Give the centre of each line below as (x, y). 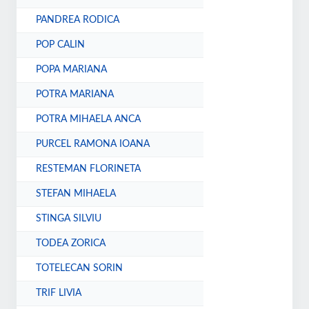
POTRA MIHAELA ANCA (89, 119)
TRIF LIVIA (59, 293)
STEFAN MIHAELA (76, 194)
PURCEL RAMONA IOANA (93, 144)
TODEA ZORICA (71, 243)
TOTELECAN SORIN (80, 268)
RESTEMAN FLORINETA (89, 169)
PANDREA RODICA (78, 20)
